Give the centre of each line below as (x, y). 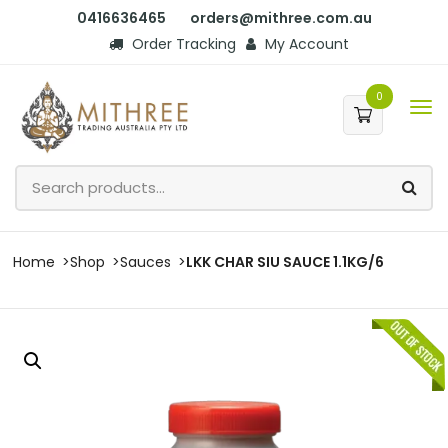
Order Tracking (182, 44)
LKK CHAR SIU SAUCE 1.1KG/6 (285, 261)
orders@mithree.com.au (280, 18)
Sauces (145, 261)
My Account (305, 44)
